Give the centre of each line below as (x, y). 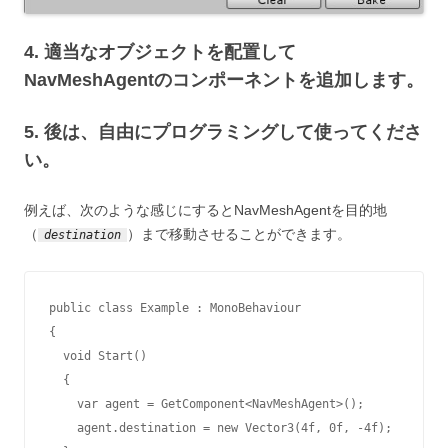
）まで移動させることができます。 (239, 234)
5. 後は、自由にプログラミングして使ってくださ (223, 132)
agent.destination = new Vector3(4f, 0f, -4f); (63, 428)
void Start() (56, 356)
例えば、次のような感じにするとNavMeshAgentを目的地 (205, 210)
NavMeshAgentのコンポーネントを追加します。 (224, 80)
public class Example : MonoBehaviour (175, 308)
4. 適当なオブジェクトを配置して (160, 52)
